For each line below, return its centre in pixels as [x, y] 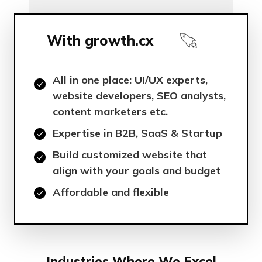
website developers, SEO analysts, [139, 96]
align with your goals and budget [137, 171]
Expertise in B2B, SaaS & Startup [137, 133]
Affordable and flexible [111, 192]
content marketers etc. [110, 112]
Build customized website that [130, 155]
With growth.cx [100, 41]
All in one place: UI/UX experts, [130, 80]
